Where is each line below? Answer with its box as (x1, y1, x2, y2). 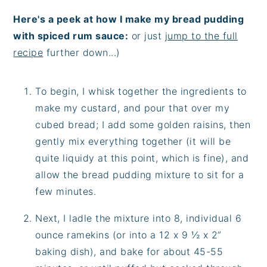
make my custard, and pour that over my (35, 101, 230, 114)
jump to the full (164, 29, 238, 42)
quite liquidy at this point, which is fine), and (35, 151, 249, 164)
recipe (13, 46, 44, 58)
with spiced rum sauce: (13, 29, 129, 42)
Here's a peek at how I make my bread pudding (13, 13, 244, 25)
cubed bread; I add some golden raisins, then (35, 118, 251, 131)
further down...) (43, 46, 120, 58)
